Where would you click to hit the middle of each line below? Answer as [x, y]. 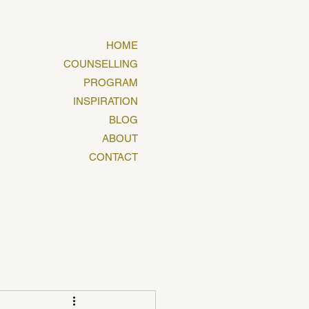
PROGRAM [111, 82]
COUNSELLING [101, 64]
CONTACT [113, 157]
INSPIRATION [106, 101]
